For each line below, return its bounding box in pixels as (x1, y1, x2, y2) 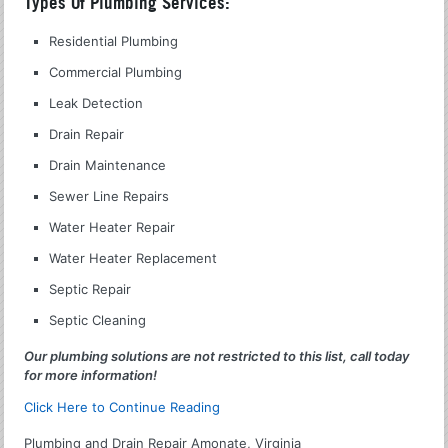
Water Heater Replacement (49, 249, 218, 266)
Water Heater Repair (49, 218, 176, 235)
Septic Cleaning (49, 311, 147, 328)
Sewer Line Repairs (49, 187, 170, 204)
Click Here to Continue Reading (24, 398, 221, 415)
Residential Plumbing (49, 32, 179, 49)
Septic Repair (49, 280, 132, 297)
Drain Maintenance (49, 156, 167, 173)
